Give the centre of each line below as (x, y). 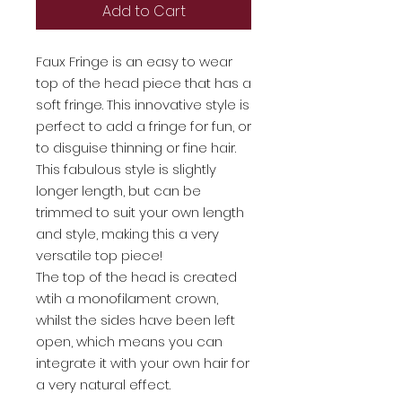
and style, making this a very (127, 234)
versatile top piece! (103, 256)
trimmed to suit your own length (140, 213)
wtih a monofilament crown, (127, 299)
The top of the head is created (136, 277)
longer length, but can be (118, 191)
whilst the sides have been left (135, 320)
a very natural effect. (105, 385)
